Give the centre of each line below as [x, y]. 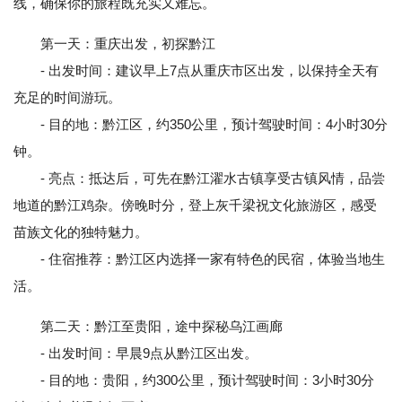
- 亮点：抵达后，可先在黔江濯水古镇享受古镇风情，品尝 [199, 178]
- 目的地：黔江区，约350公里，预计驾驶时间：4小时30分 [201, 124]
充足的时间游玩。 [67, 97]
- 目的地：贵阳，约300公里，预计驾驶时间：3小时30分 [194, 380]
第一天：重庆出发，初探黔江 [128, 44]
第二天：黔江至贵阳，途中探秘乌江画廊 [162, 326]
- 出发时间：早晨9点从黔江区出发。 [135, 353]
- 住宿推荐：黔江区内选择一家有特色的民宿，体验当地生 [199, 259]
